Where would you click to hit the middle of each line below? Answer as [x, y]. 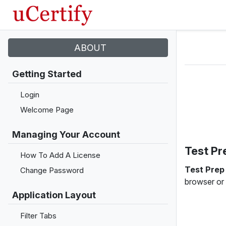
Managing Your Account [66, 134]
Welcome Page [47, 110]
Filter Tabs [38, 216]
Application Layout [54, 195]
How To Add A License [60, 155]
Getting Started [47, 74]
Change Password [52, 170]
